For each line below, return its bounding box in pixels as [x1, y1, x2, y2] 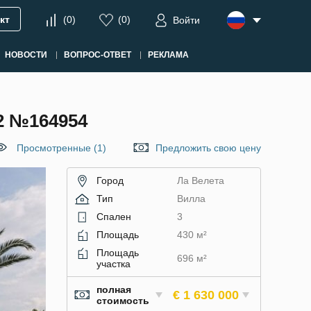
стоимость [96, 295, 149, 306]
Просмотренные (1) [17, 142, 106, 153]
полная [96, 284, 131, 295]
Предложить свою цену [155, 142, 261, 153]
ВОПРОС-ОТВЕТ [63, 50, 131, 60]
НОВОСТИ [4, 50, 47, 60]
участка [96, 258, 131, 269]
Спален [96, 211, 131, 222]
